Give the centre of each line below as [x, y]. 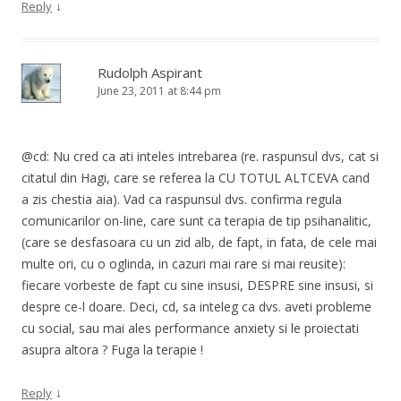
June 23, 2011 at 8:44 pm [159, 90]
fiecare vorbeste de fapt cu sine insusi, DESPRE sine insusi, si [197, 285]
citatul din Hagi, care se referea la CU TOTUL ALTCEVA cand [196, 177]
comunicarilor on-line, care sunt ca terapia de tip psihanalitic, [196, 220]
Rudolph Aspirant [150, 72]
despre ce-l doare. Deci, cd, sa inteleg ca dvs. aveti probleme [196, 306]
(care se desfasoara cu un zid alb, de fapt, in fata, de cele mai [199, 242]
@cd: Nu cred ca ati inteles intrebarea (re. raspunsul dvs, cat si [200, 156]
